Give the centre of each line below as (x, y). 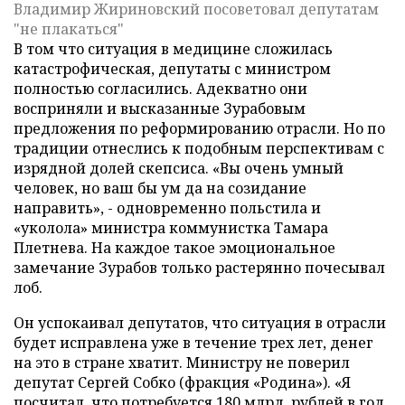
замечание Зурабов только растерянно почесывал (199, 268)
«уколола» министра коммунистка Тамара (171, 228)
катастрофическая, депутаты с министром (172, 69)
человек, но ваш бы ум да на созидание (160, 188)
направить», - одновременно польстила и (167, 208)
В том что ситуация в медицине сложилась (173, 49)
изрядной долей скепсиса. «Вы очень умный (179, 168)
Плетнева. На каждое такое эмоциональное (174, 248)
